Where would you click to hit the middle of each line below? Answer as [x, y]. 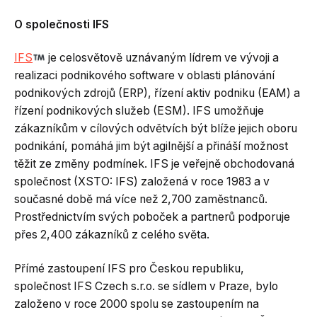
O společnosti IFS [62, 24]
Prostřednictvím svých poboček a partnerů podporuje [152, 217]
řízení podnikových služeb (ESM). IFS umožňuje [139, 111]
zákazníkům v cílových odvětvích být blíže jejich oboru [156, 128]
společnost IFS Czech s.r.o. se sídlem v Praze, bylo [146, 286]
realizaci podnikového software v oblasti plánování [144, 75]
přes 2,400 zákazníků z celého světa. [112, 235]
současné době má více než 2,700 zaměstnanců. [141, 199]
